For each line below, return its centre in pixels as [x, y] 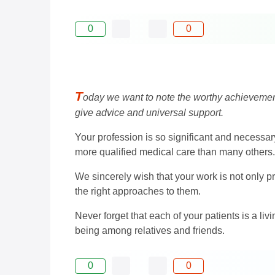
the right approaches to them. [138, 192]
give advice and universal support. [149, 113]
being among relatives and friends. [150, 231]
